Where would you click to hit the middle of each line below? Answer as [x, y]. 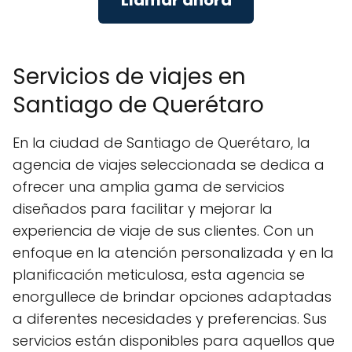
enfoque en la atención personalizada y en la [173, 253]
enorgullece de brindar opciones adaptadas [172, 297]
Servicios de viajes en [129, 77]
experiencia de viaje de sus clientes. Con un [163, 231]
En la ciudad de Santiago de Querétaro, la [161, 143]
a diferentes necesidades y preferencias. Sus [170, 319]
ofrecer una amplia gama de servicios [148, 187]
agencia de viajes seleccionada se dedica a [169, 165]
